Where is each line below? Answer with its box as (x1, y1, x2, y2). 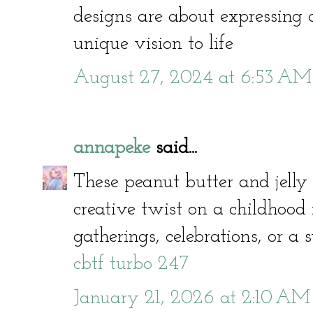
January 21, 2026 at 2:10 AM (73, 288, 310, 308)
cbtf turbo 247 (73, 254, 189, 274)
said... (150, 138, 197, 158)
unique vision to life (73, 34, 233, 54)
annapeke (73, 138, 150, 158)
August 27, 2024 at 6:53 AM (73, 68, 312, 88)
